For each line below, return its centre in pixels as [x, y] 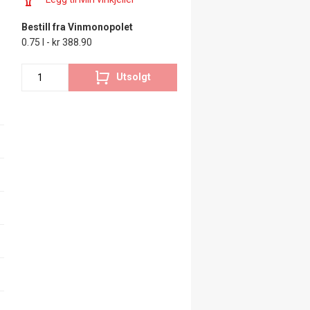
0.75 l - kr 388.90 [57, 42]
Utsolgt [133, 77]
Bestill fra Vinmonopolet [77, 27]
